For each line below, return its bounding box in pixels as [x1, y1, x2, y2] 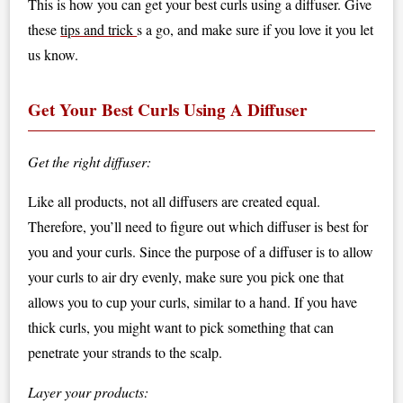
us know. [28, 45, 79, 64]
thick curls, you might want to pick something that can [28, 318, 335, 336]
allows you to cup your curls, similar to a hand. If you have [28, 292, 358, 311]
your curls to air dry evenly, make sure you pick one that [28, 267, 345, 286]
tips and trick [60, 20, 138, 39]
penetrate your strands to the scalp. [28, 343, 223, 362]
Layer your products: [28, 382, 149, 401]
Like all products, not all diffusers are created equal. [28, 192, 321, 210]
